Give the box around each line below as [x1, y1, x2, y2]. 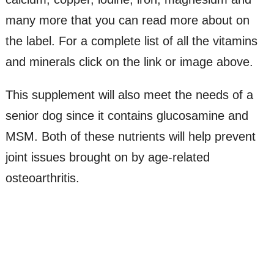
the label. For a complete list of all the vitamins [5, 34, 257, 48]
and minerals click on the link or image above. [5, 55, 253, 69]
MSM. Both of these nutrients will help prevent [5, 130, 256, 144]
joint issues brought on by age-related [5, 150, 210, 165]
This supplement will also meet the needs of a [5, 88, 253, 102]
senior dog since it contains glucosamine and [5, 109, 248, 123]
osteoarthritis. [5, 171, 80, 185]
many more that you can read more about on [5, 13, 250, 28]
